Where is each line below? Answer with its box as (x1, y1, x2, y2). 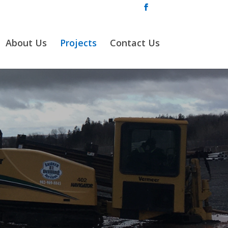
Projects (60, 36, 97, 49)
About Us (5, 36, 47, 49)
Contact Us (109, 36, 160, 49)
